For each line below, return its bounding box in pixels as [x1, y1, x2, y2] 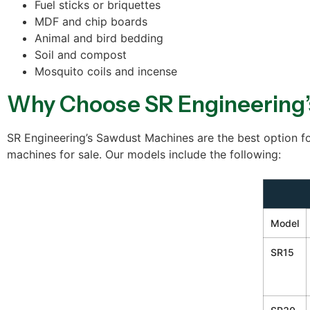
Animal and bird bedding [35, 30, 163, 45]
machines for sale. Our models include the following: [7, 147, 281, 161]
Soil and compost [35, 47, 127, 62]
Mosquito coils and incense [35, 64, 177, 78]
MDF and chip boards [35, 14, 147, 28]
